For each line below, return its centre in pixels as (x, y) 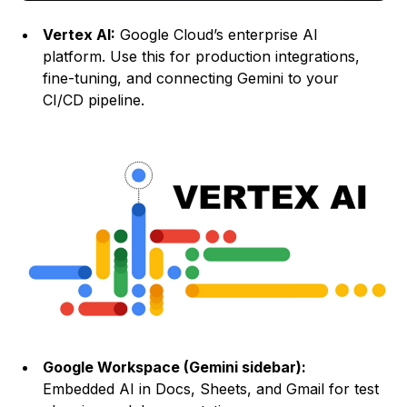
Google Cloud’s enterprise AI (217, 35)
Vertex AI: (79, 35)
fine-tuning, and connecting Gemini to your (191, 79)
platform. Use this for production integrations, (202, 57)
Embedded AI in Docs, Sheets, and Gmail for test (211, 389)
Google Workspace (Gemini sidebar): (175, 367)
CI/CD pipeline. (94, 100)
